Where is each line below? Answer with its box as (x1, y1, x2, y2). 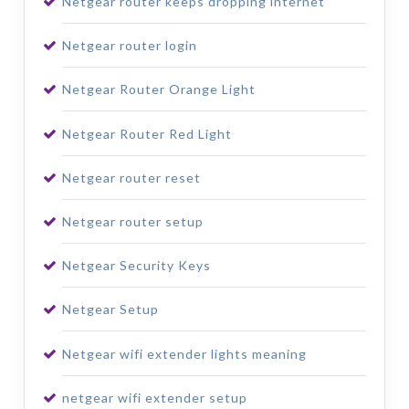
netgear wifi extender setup (61, 389, 247, 405)
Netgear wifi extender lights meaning (61, 345, 307, 362)
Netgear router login (61, 37, 197, 54)
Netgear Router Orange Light (61, 81, 256, 98)
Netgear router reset (61, 169, 201, 185)
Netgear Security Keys (61, 257, 211, 274)
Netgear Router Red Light (61, 125, 232, 142)
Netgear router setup (61, 214, 204, 230)
